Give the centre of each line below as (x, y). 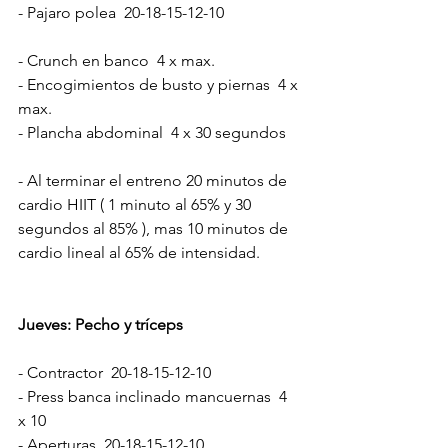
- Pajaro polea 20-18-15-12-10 (121, 12)
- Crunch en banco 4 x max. (116, 60)
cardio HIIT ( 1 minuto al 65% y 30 (136, 204)
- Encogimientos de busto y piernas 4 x (160, 84)
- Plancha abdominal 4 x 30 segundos (152, 132)
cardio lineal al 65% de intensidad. (139, 252)
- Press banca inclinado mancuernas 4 (154, 396)
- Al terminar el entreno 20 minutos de (154, 180)
